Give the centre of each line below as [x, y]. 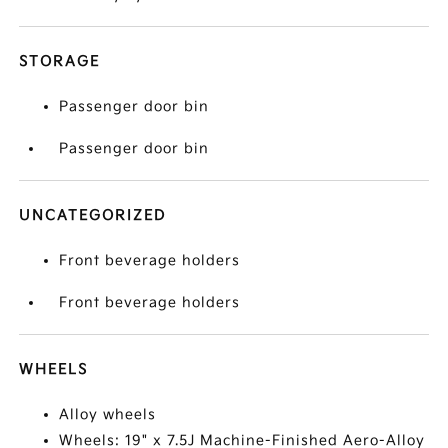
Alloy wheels [108, 414]
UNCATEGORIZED [93, 215]
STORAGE [60, 61]
